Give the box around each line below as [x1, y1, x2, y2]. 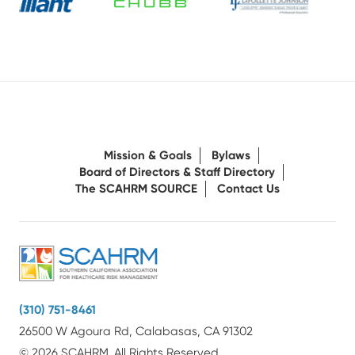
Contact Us [217, 181, 280, 197]
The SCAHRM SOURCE [75, 181, 197, 197]
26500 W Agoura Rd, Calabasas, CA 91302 [19, 323, 253, 338]
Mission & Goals [104, 148, 192, 163]
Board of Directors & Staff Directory [79, 165, 275, 180]
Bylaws [212, 148, 250, 163]
